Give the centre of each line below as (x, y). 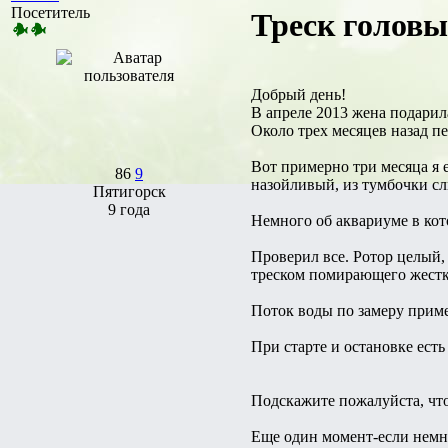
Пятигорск (129, 191)
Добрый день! (298, 94)
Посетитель (50, 12)
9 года (129, 209)
